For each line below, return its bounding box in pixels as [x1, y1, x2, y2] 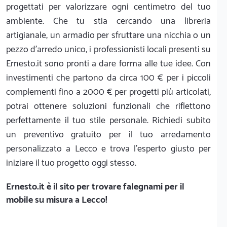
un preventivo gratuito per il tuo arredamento [6, 127, 211, 142]
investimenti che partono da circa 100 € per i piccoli [6, 70, 211, 86]
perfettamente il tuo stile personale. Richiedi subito [6, 113, 211, 128]
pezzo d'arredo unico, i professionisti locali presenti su [6, 42, 211, 57]
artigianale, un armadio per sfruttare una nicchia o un [6, 28, 211, 43]
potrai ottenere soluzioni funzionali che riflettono [6, 99, 211, 114]
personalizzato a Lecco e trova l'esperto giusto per [6, 141, 211, 157]
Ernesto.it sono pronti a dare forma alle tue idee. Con [6, 56, 211, 71]
